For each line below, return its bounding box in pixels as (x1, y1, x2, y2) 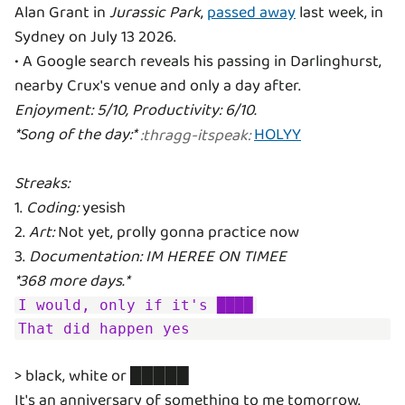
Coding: (26, 195, 79, 221)
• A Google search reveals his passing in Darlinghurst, (14, 49, 381, 74)
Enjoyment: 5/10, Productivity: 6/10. (14, 98, 257, 123)
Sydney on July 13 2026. (14, 24, 176, 50)
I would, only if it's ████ (18, 297, 254, 314)
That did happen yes (18, 320, 191, 337)
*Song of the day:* (14, 122, 137, 147)
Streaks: (14, 171, 70, 196)
